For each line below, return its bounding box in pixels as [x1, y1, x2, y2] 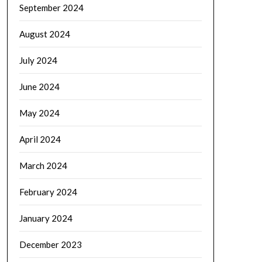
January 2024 [19, 212, 73, 223]
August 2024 [19, 28, 70, 39]
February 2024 [19, 186, 77, 197]
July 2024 [19, 54, 57, 65]
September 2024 [19, 2, 84, 13]
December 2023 [19, 239, 82, 250]
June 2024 [19, 81, 60, 92]
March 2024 [19, 160, 67, 171]
